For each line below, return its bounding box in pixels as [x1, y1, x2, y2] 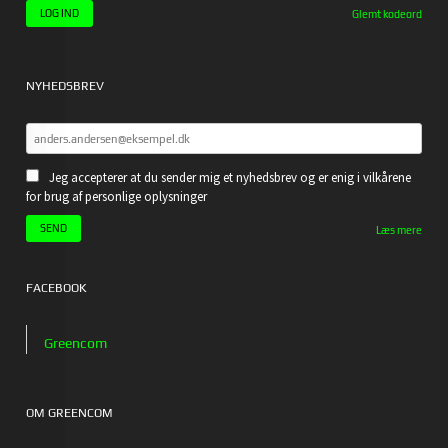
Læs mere [375, 224, 422, 237]
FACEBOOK [26, 281, 87, 296]
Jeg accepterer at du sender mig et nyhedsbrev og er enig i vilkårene [49, 169, 412, 187]
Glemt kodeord [351, 8, 422, 21]
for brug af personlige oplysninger [26, 188, 208, 206]
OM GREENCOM [26, 405, 114, 420]
